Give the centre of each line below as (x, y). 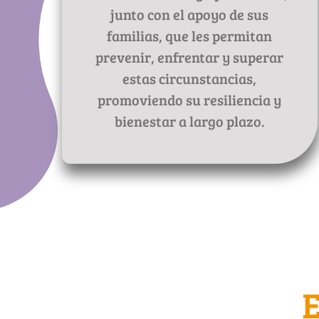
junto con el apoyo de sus (190, 15)
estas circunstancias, (190, 79)
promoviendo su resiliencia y (190, 100)
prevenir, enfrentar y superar (190, 57)
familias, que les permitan (190, 36)
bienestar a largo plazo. (189, 121)
